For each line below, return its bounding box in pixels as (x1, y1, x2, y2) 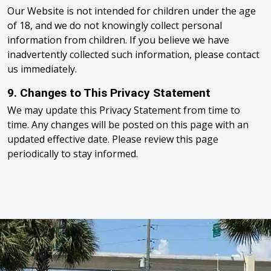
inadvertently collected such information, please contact (7, 48, 260, 61)
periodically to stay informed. (7, 147, 138, 160)
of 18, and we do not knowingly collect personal (7, 19, 222, 32)
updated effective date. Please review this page (7, 132, 218, 146)
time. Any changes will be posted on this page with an (7, 118, 249, 131)
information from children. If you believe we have (7, 33, 229, 47)
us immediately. (7, 62, 77, 76)
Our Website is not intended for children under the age (7, 4, 256, 18)
